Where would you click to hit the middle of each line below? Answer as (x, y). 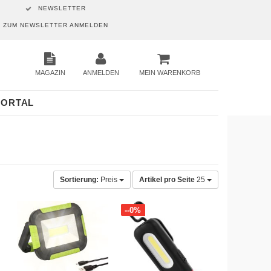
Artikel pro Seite (167, 180)
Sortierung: (79, 180)
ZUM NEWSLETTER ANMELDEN (55, 25)
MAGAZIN (50, 73)
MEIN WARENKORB (169, 73)
